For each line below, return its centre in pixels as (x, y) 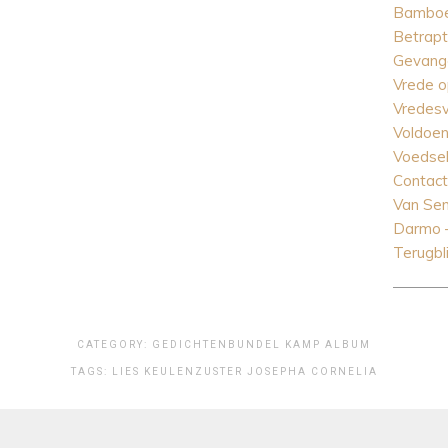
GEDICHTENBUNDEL (216, 345)
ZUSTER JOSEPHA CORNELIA (286, 372)
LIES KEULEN (153, 372)
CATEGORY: (114, 345)
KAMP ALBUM (328, 345)
